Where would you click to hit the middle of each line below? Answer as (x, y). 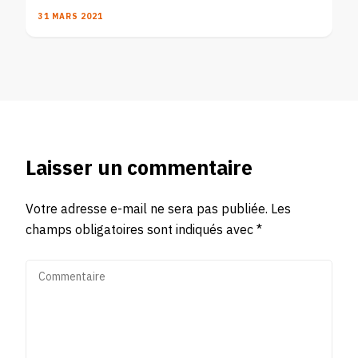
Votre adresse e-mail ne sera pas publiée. (147, 210)
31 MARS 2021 (71, 17)
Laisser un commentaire (139, 169)
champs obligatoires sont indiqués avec (141, 231)
